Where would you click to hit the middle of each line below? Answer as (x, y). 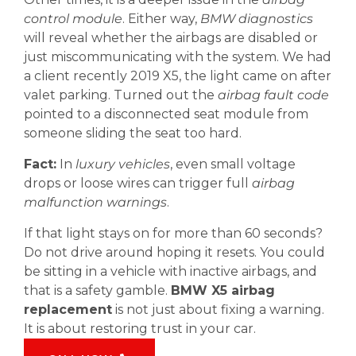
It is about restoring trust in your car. (140, 329)
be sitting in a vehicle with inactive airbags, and (170, 271)
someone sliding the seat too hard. (133, 133)
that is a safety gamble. (97, 290)
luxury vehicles (123, 164)
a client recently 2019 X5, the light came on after (178, 76)
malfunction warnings (95, 202)
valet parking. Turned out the (121, 95)
